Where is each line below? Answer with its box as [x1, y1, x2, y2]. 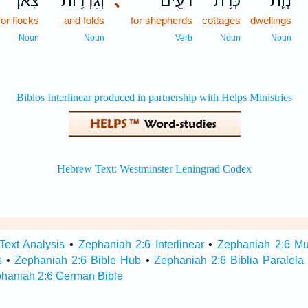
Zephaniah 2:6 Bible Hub [14, 254, 142, 266]
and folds [64, 14, 105, 26]
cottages [202, 14, 241, 26]
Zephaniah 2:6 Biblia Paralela [153, 254, 304, 266]
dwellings [250, 14, 292, 26]
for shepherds [131, 14, 193, 26]
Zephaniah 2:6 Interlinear [78, 239, 204, 250]
